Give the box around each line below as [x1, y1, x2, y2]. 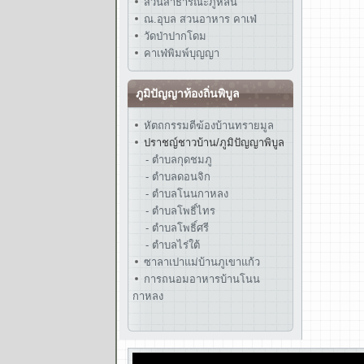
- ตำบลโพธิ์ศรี [145, 222, 209, 234]
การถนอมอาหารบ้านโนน [141, 273, 260, 285]
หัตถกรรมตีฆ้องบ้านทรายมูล [144, 119, 274, 132]
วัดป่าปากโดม [144, 30, 206, 42]
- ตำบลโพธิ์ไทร [145, 205, 215, 217]
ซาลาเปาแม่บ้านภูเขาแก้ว [144, 256, 260, 268]
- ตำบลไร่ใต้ [145, 239, 200, 251]
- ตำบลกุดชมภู [145, 154, 212, 166]
